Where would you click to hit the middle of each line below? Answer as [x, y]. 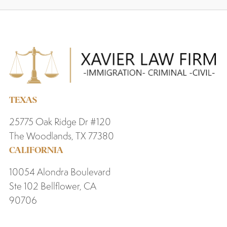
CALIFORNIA [36, 150]
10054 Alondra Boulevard [60, 172]
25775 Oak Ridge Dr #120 [60, 122]
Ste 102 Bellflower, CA [52, 186]
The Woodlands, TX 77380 [61, 136]
